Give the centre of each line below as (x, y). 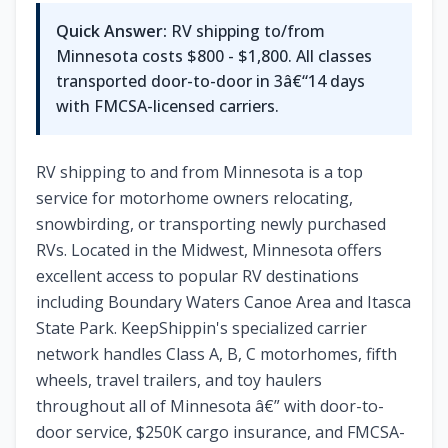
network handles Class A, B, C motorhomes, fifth (216, 354)
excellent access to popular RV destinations (197, 276)
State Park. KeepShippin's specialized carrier (201, 328)
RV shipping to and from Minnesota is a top (199, 172)
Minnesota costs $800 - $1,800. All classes (214, 56)
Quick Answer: (111, 31)
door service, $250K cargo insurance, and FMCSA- (220, 432)
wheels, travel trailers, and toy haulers (179, 380)
